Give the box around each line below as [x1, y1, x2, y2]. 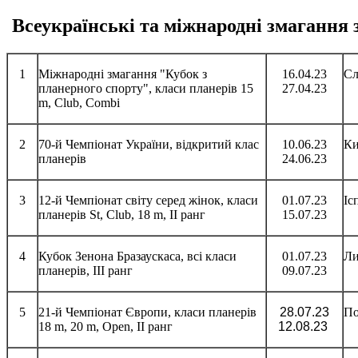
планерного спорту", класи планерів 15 [38, 81, 253, 95]
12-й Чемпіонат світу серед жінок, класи [38, 193, 258, 207]
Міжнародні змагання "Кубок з [38, 66, 207, 81]
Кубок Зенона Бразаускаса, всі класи [38, 249, 237, 263]
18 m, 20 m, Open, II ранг [38, 319, 173, 333]
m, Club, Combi [38, 95, 120, 109]
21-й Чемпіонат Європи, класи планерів [38, 304, 257, 319]
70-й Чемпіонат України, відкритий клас [38, 137, 259, 151]
